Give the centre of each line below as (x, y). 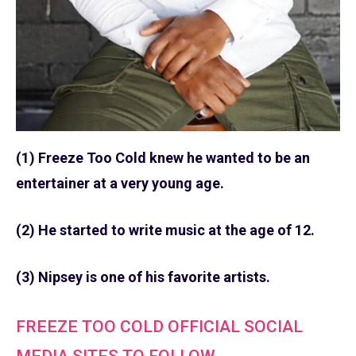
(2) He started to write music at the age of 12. (165, 230)
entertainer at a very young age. (120, 184)
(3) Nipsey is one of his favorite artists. (143, 277)
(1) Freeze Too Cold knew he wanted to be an (163, 158)
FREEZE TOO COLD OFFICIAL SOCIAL (159, 327)
